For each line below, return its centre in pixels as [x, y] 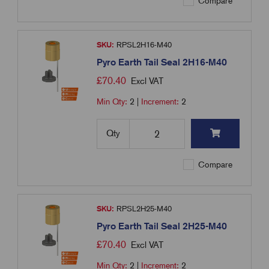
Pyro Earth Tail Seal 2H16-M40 [162, 62]
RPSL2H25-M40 [143, 209]
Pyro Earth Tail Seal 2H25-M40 [162, 226]
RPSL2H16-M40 [143, 45]
